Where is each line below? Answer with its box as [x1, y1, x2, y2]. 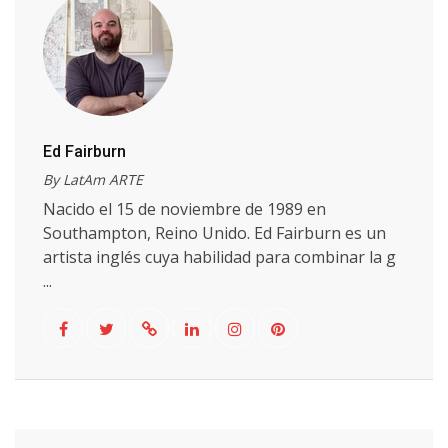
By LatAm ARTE [43, 170, 143, 189]
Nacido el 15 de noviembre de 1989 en [43, 198, 326, 220]
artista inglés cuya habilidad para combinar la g [43, 246, 396, 268]
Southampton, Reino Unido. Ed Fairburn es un [43, 222, 386, 244]
